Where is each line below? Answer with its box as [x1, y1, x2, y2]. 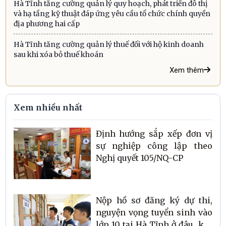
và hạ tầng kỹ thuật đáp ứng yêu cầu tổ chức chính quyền [14, 9, 211, 18]
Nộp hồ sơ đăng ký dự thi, [95, 195, 212, 205]
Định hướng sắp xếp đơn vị [95, 129, 212, 139]
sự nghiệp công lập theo [95, 141, 212, 151]
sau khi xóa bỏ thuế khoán [14, 49, 104, 59]
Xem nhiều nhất [14, 102, 83, 112]
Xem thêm [169, 65, 204, 75]
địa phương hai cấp [14, 19, 80, 28]
